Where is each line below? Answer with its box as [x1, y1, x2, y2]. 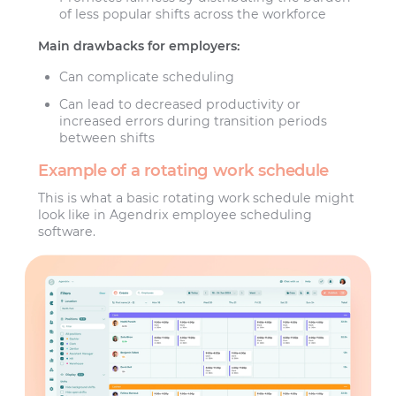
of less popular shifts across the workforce [59, 6, 327, 23]
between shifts [59, 130, 156, 147]
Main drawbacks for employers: [38, 37, 240, 54]
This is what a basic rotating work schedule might [38, 189, 355, 206]
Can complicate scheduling [59, 69, 235, 86]
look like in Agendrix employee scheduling [38, 206, 313, 223]
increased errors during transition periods [59, 113, 328, 130]
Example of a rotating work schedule [38, 159, 329, 180]
